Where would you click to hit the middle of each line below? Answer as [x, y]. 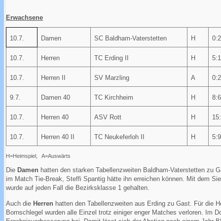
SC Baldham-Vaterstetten [131, 38]
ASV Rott [108, 117]
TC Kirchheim [114, 97]
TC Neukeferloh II [120, 137]
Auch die [19, 203]
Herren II [54, 77]
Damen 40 [56, 97]
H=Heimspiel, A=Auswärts [38, 156]
